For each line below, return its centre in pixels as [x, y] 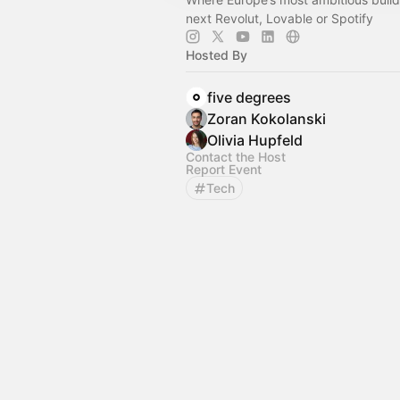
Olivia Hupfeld [255, 140]
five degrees [249, 97]
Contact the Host [236, 157]
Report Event [224, 169]
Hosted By [217, 55]
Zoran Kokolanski [267, 119]
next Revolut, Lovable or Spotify [279, 18]
